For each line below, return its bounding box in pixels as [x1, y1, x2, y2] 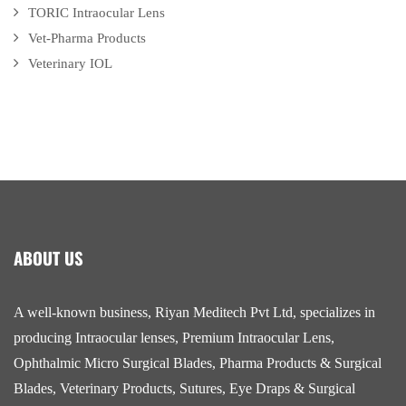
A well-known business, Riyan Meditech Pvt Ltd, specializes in [14, 304, 375, 321]
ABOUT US [14, 246, 83, 271]
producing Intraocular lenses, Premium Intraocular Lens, [14, 330, 334, 346]
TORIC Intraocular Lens [28, 5, 165, 21]
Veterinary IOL [28, 56, 112, 72]
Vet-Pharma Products [28, 31, 146, 46]
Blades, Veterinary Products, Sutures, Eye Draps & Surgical [14, 381, 355, 397]
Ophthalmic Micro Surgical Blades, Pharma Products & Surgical [14, 355, 382, 372]
